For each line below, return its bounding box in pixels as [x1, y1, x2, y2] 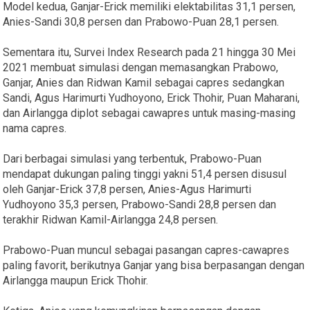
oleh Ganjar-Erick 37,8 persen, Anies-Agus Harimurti [3, 183, 252, 197]
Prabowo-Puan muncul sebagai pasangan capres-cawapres [3, 244, 290, 257]
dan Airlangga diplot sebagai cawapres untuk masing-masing [3, 107, 296, 120]
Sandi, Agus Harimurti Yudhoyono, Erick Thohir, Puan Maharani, [3, 91, 300, 105]
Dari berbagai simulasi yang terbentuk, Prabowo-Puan [3, 152, 262, 166]
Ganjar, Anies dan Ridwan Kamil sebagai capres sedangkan [3, 76, 285, 90]
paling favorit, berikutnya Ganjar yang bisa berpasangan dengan [3, 259, 305, 273]
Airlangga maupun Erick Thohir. [3, 274, 149, 288]
